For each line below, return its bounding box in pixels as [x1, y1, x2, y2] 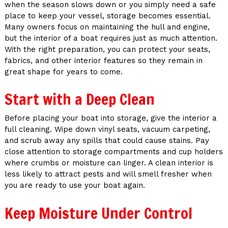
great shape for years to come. [4, 67, 123, 76]
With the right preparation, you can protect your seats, [4, 44, 210, 54]
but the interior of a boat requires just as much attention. [4, 33, 217, 43]
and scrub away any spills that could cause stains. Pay [4, 136, 209, 146]
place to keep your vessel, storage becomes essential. [4, 11, 211, 20]
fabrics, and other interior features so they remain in [4, 55, 203, 65]
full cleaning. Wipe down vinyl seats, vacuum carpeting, [4, 125, 210, 134]
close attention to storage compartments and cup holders [4, 147, 223, 157]
